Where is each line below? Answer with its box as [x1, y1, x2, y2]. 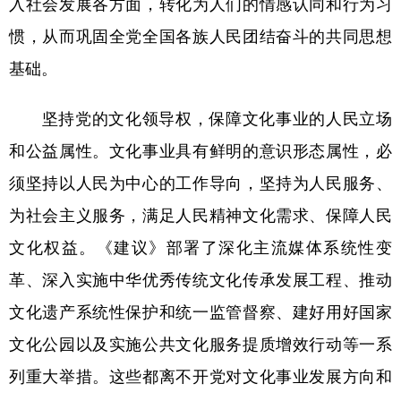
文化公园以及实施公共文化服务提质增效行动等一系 [9, 336, 392, 352]
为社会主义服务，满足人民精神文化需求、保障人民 [9, 207, 392, 223]
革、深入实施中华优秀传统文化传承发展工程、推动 [9, 271, 392, 287]
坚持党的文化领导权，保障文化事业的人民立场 [9, 110, 392, 126]
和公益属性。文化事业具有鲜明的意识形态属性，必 [9, 142, 392, 158]
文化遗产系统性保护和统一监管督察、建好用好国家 [9, 303, 392, 320]
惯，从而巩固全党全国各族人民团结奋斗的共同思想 [9, 28, 392, 44]
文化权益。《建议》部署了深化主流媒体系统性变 [9, 239, 392, 255]
